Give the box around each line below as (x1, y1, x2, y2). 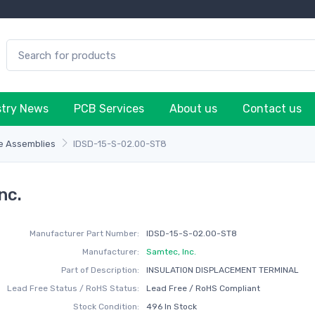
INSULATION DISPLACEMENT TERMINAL (146, 265, 299, 275)
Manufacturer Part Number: (30, 229, 140, 238)
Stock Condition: (73, 302, 140, 311)
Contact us (243, 102, 302, 115)
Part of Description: (61, 265, 140, 275)
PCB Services (74, 102, 144, 115)
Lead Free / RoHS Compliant (146, 283, 260, 293)
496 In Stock (146, 302, 197, 311)
